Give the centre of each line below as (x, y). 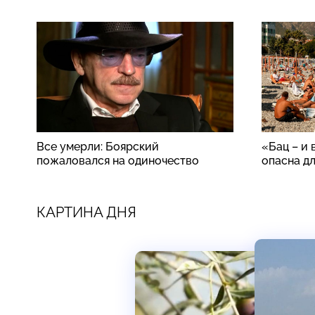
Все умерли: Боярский (98, 146)
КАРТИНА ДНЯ (86, 212)
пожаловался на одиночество (118, 160)
